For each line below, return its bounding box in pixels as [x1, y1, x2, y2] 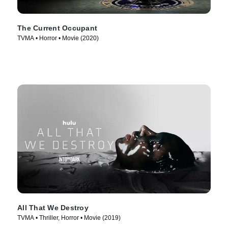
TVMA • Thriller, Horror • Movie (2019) [17, 214, 121, 221]
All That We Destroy [17, 203, 89, 212]
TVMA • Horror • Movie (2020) [17, 35, 99, 42]
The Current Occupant [17, 24, 97, 33]
